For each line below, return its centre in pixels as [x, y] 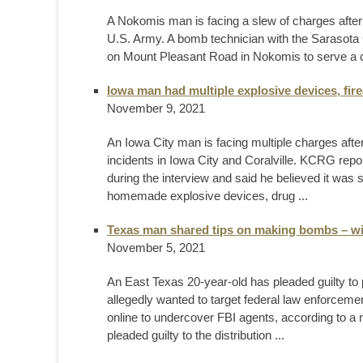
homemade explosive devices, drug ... [207, 195]
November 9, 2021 [156, 108]
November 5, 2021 [156, 247]
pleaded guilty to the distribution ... [196, 335]
